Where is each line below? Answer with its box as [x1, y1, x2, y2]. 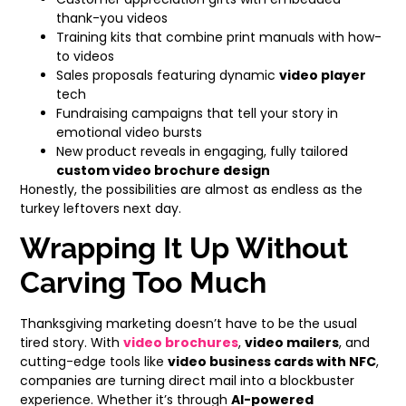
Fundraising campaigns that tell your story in [56, 103, 339, 122]
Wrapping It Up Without [20, 230, 349, 265]
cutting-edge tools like [20, 352, 169, 371]
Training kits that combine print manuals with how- [56, 27, 382, 46]
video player [279, 65, 367, 84]
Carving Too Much [20, 265, 267, 299]
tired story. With [20, 333, 124, 352]
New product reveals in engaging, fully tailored [56, 141, 349, 160]
